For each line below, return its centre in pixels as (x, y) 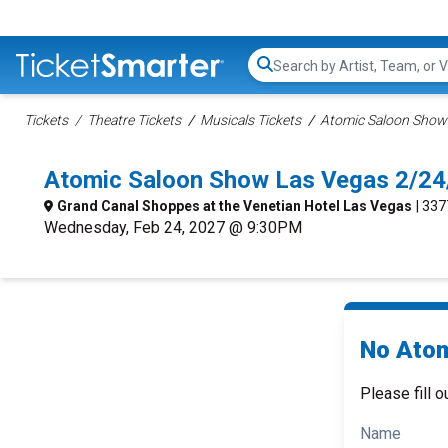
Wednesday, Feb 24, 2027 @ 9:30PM (173, 227)
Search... (300, 75)
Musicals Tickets (250, 120)
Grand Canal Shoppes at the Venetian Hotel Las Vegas (234, 206)
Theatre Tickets (134, 120)
